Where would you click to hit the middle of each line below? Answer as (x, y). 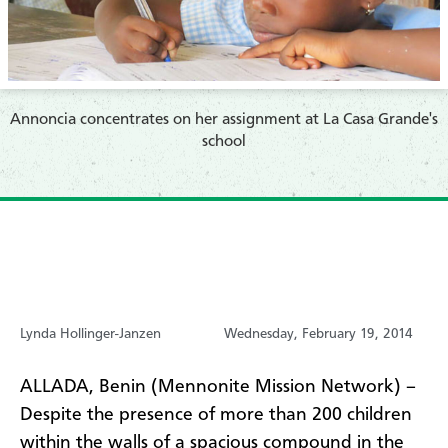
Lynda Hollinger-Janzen (90, 334)
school (224, 141)
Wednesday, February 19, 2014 (318, 334)
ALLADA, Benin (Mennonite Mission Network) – (218, 387)
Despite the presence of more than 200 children (216, 415)
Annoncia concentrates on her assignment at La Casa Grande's (224, 119)
